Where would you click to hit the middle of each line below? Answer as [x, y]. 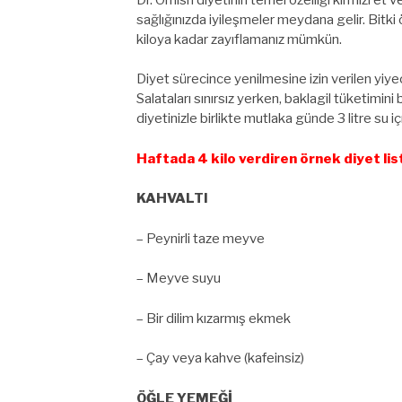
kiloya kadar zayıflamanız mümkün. [239, 39]
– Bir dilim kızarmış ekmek [214, 318]
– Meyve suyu [179, 278]
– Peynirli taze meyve [201, 238]
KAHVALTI [172, 198]
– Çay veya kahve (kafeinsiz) [220, 358]
